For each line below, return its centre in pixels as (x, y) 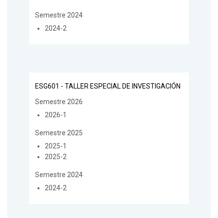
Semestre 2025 (59, 133)
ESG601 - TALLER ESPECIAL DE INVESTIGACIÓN (108, 86)
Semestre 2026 (59, 101)
